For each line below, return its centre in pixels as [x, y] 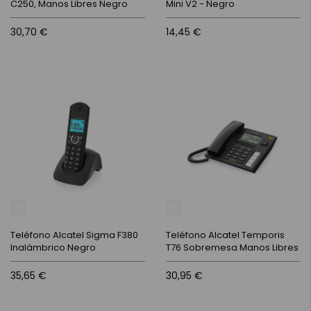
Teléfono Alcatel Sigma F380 [74, 235]
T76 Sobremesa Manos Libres [232, 247]
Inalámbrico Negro [53, 247]
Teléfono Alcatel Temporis [225, 235]
